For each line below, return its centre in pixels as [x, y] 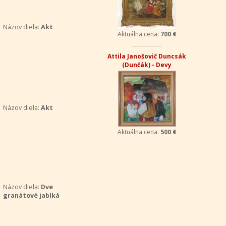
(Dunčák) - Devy [147, 65]
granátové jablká [31, 195]
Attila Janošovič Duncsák [147, 56]
